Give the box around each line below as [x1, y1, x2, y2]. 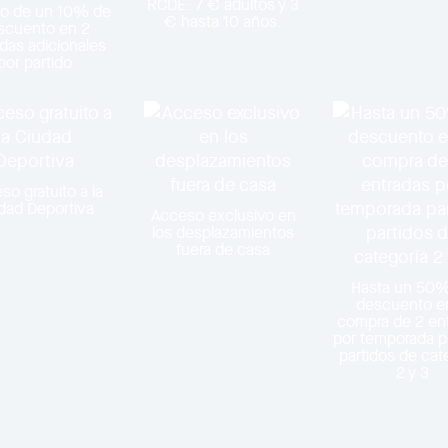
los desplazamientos [152, 221, 295, 243]
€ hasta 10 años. [164, 10, 283, 32]
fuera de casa [176, 238, 271, 260]
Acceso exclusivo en [150, 204, 296, 226]
